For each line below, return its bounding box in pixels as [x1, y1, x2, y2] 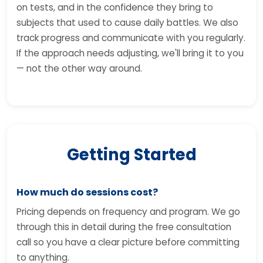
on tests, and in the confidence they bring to [16, 1, 213, 14]
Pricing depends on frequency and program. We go [16, 205, 240, 218]
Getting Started [66, 143, 197, 166]
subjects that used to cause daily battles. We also [16, 16, 238, 29]
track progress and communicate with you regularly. [16, 32, 245, 44]
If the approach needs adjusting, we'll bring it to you [16, 47, 244, 59]
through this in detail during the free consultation [16, 221, 231, 233]
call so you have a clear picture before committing [16, 236, 240, 248]
